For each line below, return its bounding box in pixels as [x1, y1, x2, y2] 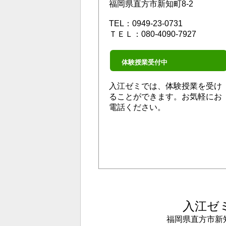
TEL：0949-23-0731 [109, 19, 183, 28]
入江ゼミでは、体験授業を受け [109, 82, 222, 90]
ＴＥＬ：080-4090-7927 [109, 30, 196, 38]
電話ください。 [109, 103, 165, 111]
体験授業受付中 [114, 59, 167, 66]
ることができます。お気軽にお [109, 92, 222, 101]
